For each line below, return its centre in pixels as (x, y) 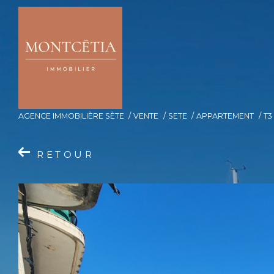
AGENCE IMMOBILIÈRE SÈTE (71, 116)
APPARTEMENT (225, 116)
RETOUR (65, 154)
